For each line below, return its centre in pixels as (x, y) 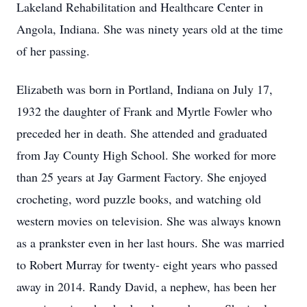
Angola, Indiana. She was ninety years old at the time (150, 29)
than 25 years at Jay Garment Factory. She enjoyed (142, 177)
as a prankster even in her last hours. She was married (150, 243)
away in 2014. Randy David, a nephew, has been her (146, 286)
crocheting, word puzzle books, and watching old (139, 199)
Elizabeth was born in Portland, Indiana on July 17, (145, 89)
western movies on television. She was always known (149, 221)
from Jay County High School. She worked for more (146, 155)
